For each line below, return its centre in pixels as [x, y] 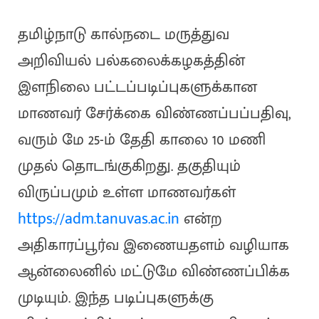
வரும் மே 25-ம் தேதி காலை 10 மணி [141, 140]
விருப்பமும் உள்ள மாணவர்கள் [126, 193]
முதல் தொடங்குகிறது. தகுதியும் [129, 167]
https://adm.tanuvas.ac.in [98, 219]
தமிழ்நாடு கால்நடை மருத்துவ [123, 35]
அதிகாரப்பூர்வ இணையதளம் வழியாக [153, 246]
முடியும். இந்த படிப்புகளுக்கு [115, 298]
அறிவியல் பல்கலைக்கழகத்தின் [131, 61]
